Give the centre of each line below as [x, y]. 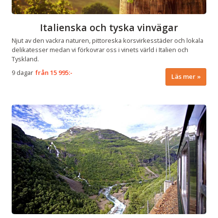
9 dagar [22, 73]
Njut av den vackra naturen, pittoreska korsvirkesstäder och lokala [108, 40]
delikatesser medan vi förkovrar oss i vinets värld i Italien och [100, 49]
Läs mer [183, 77]
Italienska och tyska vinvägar [109, 27]
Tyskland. [25, 59]
